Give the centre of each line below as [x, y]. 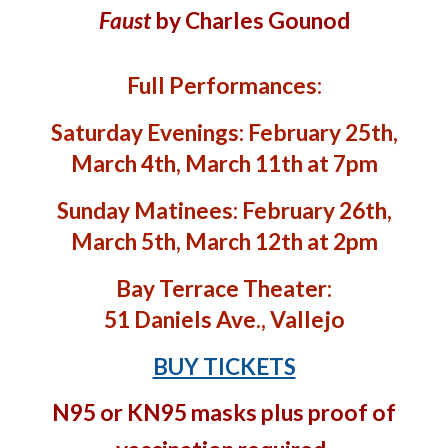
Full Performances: [224, 85]
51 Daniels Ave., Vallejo [224, 319]
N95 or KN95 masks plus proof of [224, 412]
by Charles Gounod [250, 20]
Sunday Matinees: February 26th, [224, 210]
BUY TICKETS [224, 366]
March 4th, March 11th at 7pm [224, 163]
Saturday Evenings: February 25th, [224, 132]
